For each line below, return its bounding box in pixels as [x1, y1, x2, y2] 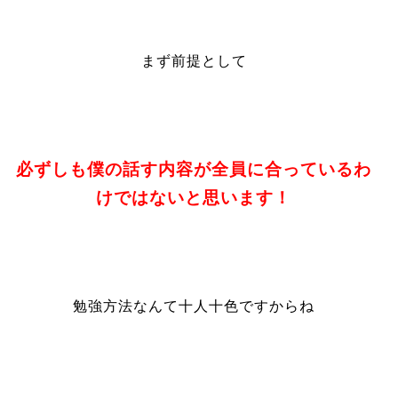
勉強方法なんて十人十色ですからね [73, 298, 315, 314]
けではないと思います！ [96, 188, 292, 207]
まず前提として [140, 53, 247, 68]
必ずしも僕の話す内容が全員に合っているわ [16, 160, 372, 179]
